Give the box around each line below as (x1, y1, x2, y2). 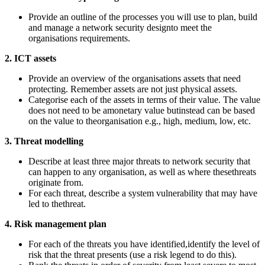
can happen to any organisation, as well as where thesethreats (28, 166, 256, 177)
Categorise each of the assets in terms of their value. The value (28, 94, 260, 105)
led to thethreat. (28, 198, 86, 209)
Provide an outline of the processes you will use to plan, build (28, 11, 257, 22)
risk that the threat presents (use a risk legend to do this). (28, 249, 237, 260)
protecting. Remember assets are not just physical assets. (28, 83, 237, 94)
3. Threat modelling (5, 135, 83, 146)
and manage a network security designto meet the (28, 22, 212, 33)
